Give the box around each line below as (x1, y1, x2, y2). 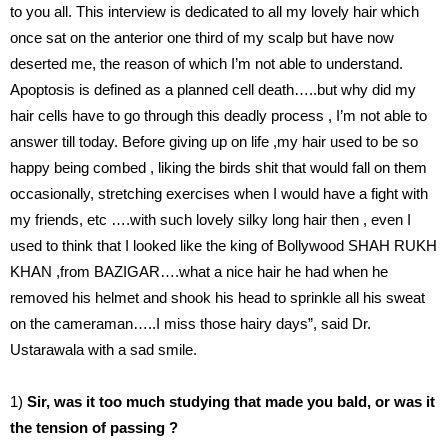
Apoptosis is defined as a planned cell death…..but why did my (10, 81, 416, 99)
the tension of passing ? (10, 419, 178, 437)
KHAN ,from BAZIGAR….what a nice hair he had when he (10, 263, 388, 281)
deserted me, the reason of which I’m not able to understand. (10, 55, 403, 73)
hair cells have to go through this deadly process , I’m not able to (10, 107, 427, 125)
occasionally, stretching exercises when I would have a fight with (10, 185, 428, 203)
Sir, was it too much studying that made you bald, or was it (27, 393, 435, 411)
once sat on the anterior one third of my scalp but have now (10, 29, 394, 47)
